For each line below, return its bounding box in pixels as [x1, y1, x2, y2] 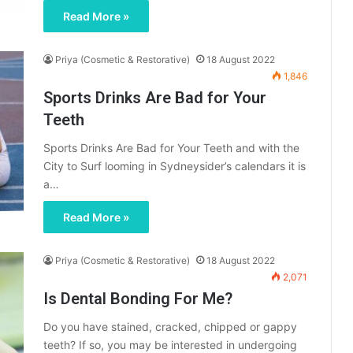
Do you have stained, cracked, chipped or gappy [43, 320, 297, 334]
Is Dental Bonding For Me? [43, 289, 232, 309]
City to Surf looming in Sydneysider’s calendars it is [43, 159, 306, 173]
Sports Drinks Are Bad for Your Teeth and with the [43, 141, 299, 155]
